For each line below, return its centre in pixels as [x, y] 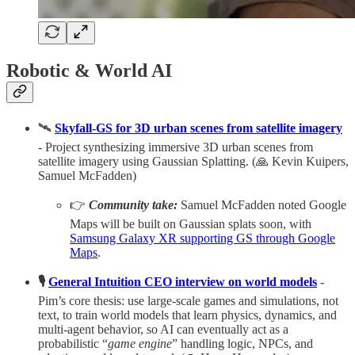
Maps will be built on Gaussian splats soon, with [191, 223]
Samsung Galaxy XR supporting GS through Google [202, 238]
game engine [140, 343]
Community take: [133, 204]
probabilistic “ [73, 343]
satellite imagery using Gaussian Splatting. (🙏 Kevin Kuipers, [193, 161]
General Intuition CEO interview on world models [183, 281]
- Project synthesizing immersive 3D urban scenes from [176, 147]
